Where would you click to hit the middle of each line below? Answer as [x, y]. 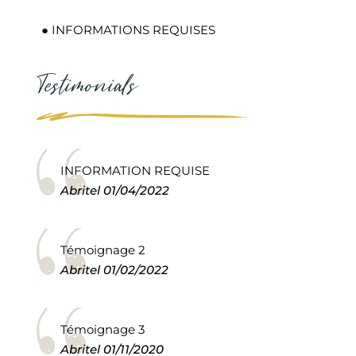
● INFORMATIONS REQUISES [128, 30]
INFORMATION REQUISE [135, 170]
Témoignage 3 [102, 329]
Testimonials [86, 86]
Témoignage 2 [103, 250]
